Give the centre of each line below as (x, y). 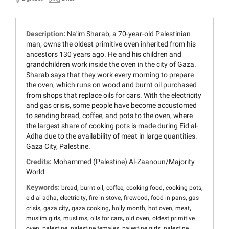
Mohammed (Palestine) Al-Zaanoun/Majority (124, 162)
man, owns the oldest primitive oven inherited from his (111, 44)
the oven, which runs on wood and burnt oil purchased (111, 85)
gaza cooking (90, 208)
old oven (138, 219)
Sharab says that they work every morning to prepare (110, 75)
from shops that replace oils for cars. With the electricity (114, 95)
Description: (47, 34)
